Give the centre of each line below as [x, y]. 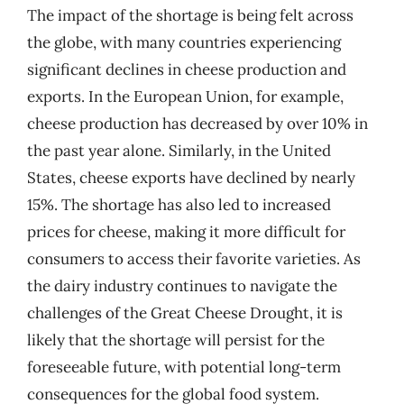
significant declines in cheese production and [187, 69]
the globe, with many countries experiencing [184, 42]
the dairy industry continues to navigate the [182, 286]
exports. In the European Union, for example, [185, 96]
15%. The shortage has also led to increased [179, 205]
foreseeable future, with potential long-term [184, 367]
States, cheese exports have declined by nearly [191, 178]
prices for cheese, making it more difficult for [186, 232]
